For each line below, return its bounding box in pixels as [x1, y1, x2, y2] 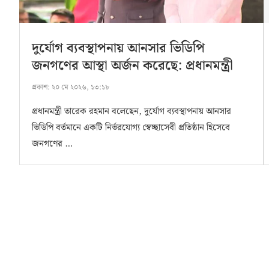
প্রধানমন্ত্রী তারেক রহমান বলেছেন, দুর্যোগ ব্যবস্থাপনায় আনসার [32, 104, 231, 119]
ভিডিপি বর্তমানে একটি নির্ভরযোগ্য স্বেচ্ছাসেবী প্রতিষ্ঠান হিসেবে [32, 121, 230, 136]
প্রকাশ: [32, 82, 50, 94]
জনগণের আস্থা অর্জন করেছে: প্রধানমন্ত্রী [32, 55, 233, 77]
